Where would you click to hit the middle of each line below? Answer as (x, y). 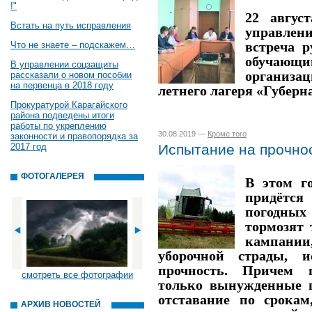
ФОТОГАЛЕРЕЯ (53, 176)
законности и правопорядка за (74, 136)
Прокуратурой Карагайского (69, 105)
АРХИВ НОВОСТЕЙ (61, 304)
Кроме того (227, 134)
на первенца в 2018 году (62, 85)
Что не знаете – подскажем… (73, 45)
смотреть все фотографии (77, 275)
